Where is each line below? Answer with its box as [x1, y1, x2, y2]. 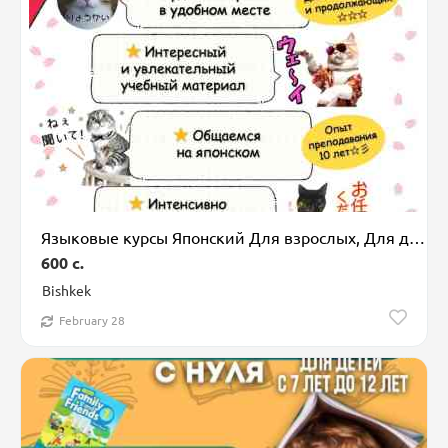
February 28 [59, 312, 125, 329]
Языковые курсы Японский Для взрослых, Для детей [409, 226, 425, 247]
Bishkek [42, 280, 91, 299]
